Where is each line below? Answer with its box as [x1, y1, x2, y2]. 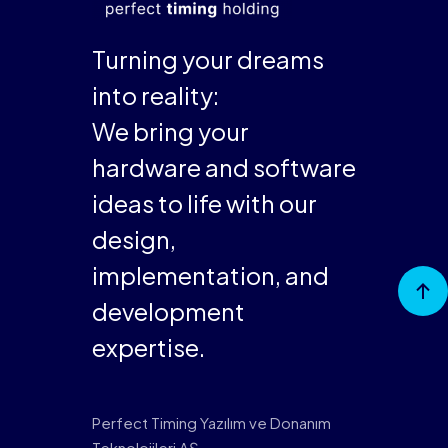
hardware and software [91, 151, 356, 182]
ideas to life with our [91, 187, 317, 218]
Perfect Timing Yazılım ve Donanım [91, 412, 331, 432]
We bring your [91, 115, 249, 146]
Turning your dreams [91, 43, 324, 74]
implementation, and [91, 259, 329, 290]
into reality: [91, 79, 219, 110]
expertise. [91, 331, 205, 362]
